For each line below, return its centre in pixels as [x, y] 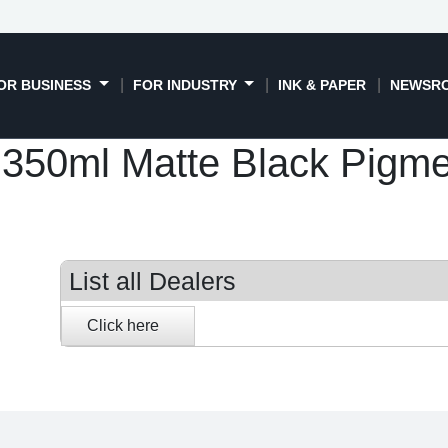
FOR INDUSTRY [186, 84]
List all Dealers [152, 280]
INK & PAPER [322, 84]
